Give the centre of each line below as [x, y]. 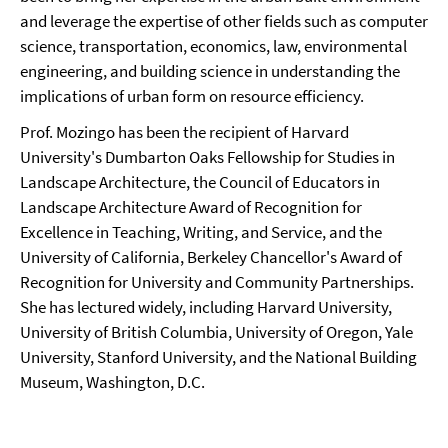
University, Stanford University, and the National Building [218, 357]
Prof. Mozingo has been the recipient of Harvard [184, 132]
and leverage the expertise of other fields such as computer [224, 21]
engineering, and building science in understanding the [210, 71]
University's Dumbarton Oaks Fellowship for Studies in [207, 157]
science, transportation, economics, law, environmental [213, 46]
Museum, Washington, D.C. [112, 382]
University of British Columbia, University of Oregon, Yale [216, 332]
